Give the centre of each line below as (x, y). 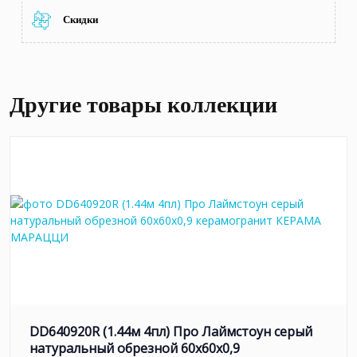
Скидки (80, 20)
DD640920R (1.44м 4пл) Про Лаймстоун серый (171, 331)
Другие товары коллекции (143, 104)
